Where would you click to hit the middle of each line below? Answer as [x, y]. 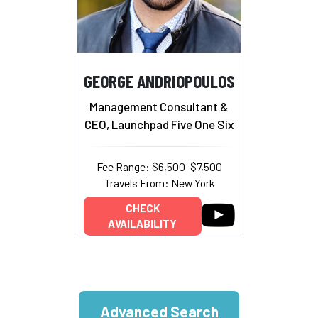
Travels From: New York [159, 182]
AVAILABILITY [142, 224]
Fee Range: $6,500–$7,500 [159, 166]
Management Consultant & [159, 106]
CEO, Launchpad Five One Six [159, 124]
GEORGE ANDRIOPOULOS [159, 81]
